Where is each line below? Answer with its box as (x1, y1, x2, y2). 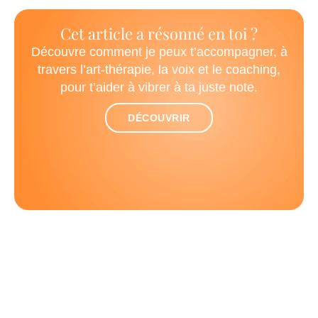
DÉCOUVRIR (128, 111, 190, 124)
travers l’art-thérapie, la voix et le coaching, (38, 62, 280, 77)
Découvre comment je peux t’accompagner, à (31, 44, 287, 59)
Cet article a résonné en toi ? (60, 22, 258, 44)
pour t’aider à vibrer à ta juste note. (60, 79, 258, 94)
